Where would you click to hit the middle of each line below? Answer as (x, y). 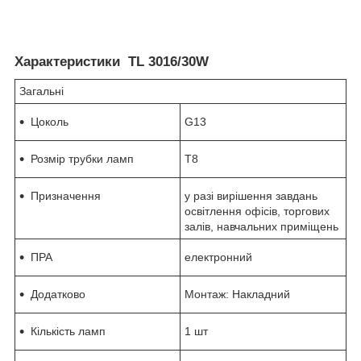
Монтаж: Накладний (237, 294)
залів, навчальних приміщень (261, 226)
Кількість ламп (68, 331)
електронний (218, 257)
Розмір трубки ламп (82, 158)
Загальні (41, 91)
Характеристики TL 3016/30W (112, 62)
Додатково (58, 294)
